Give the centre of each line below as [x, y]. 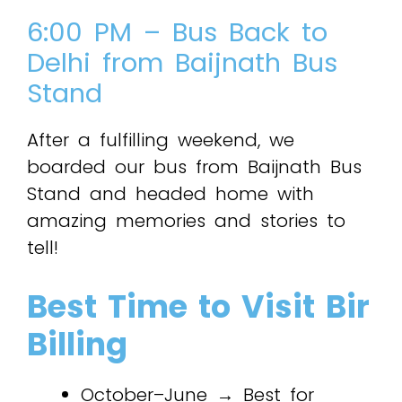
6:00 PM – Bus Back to [177, 32]
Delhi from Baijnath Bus [182, 62]
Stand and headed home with [170, 193]
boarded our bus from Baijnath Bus [194, 166]
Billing [77, 344]
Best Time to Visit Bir [198, 306]
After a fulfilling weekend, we [161, 140]
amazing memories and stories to [186, 220]
